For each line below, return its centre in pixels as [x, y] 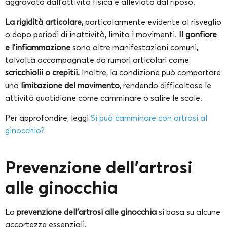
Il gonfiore [198, 34]
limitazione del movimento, [71, 85]
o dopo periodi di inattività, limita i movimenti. [92, 34]
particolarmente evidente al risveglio [152, 22]
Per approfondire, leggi [48, 117]
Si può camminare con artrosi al [149, 117]
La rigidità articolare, [44, 22]
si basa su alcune [188, 212]
